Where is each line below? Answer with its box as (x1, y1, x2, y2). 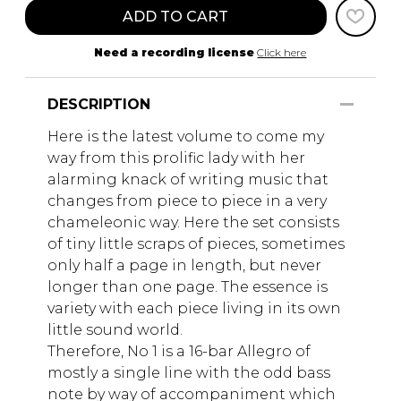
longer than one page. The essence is (47, 277, 328, 295)
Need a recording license (94, 45, 255, 59)
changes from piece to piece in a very (47, 192, 327, 209)
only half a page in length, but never (47, 256, 321, 274)
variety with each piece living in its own (47, 299, 341, 317)
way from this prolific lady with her (47, 149, 305, 166)
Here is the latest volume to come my (47, 127, 324, 145)
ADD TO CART (123, 7, 229, 25)
